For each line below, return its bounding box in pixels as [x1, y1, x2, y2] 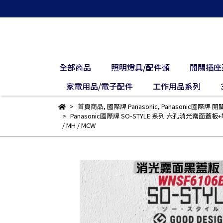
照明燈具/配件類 [111, 61, 170, 73]
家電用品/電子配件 [66, 80, 133, 92]
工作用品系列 [152, 80, 201, 92]
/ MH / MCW [62, 120, 96, 130]
